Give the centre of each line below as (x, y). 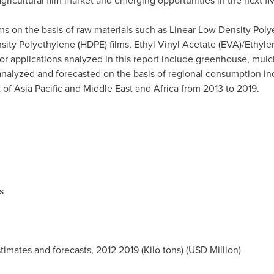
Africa (166, 89)
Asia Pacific (38, 89)
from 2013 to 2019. (219, 89)
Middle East (108, 89)
